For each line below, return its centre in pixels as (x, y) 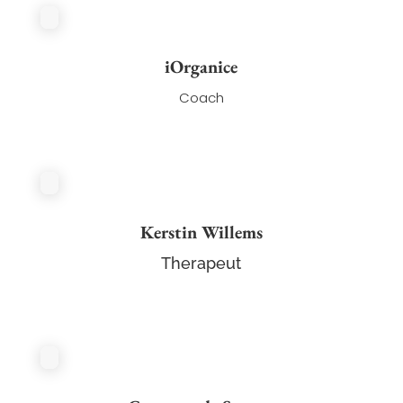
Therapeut (201, 264)
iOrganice (201, 67)
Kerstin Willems (201, 233)
